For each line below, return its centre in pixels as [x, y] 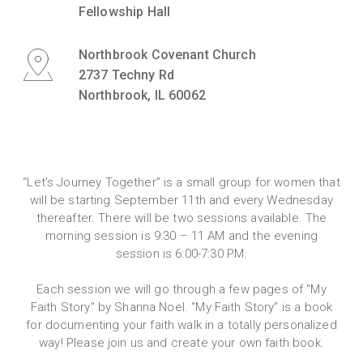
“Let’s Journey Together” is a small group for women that [181, 182]
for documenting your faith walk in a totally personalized [181, 325]
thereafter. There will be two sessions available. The [181, 218]
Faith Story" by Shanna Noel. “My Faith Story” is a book [181, 307]
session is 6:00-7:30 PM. [181, 253]
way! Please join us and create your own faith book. [181, 342]
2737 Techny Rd [126, 75]
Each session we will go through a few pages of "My [181, 289]
